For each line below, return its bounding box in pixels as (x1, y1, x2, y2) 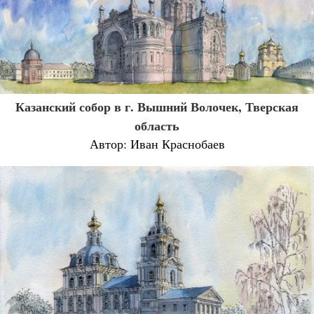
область (135, 116, 179, 135)
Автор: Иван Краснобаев (89, 135, 225, 153)
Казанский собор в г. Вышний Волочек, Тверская (15, 97, 299, 116)
